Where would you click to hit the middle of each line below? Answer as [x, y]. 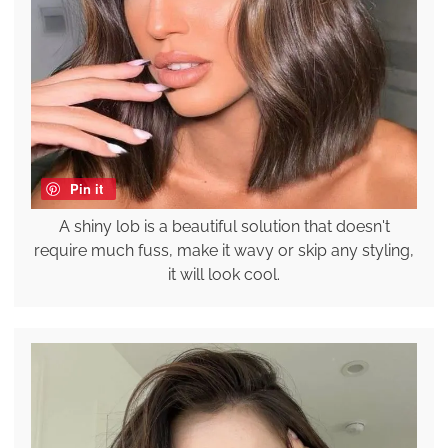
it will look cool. [224, 274]
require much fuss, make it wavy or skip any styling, [224, 250]
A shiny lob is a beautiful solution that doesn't [224, 226]
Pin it [86, 188]
